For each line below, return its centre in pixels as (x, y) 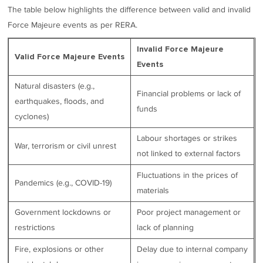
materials (153, 190)
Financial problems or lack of (189, 93)
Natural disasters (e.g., (55, 86)
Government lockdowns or (63, 212)
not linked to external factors (189, 153)
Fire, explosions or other (60, 249)
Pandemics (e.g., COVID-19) (63, 183)
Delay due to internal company (193, 249)
